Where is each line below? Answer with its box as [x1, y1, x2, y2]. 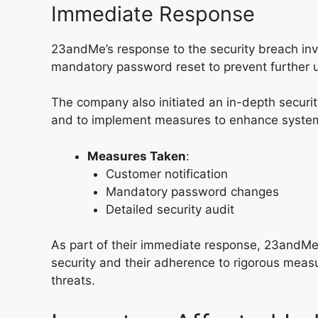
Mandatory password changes [105, 184, 279, 199]
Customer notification [105, 166, 228, 181]
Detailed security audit [105, 202, 234, 216]
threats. [51, 273, 95, 287]
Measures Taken [87, 148, 186, 163]
